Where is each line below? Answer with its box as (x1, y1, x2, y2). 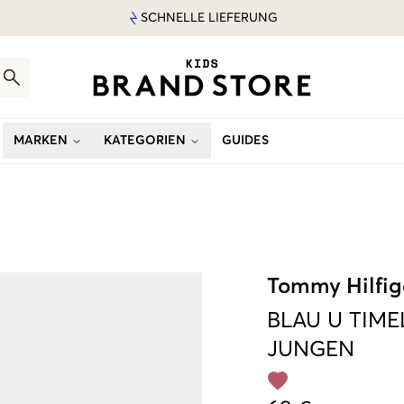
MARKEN (14, 134, 68, 147)
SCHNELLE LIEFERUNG (141, 12, 278, 24)
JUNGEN (267, 339, 354, 361)
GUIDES (222, 134, 269, 147)
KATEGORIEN (104, 134, 186, 147)
